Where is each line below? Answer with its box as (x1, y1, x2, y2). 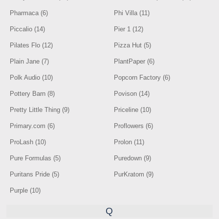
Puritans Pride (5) (10, 171, 60, 178)
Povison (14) (114, 90, 150, 97)
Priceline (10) (114, 106, 152, 113)
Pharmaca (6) (10, 9, 48, 17)
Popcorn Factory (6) (114, 74, 171, 81)
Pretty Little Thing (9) (10, 106, 70, 113)
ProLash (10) (10, 138, 46, 146)
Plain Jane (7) (10, 58, 49, 65)
